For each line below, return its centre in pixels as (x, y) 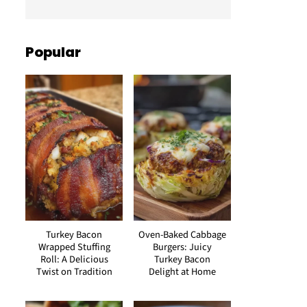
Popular (53, 52)
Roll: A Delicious (74, 259)
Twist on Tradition (74, 272)
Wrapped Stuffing (74, 247)
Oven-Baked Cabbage (182, 235)
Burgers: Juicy (182, 247)
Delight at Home (182, 272)
